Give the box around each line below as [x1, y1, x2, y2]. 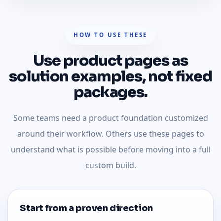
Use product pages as [33, 51, 188, 70]
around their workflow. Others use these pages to [17, 128, 204, 139]
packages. [73, 82, 148, 102]
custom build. [85, 159, 136, 171]
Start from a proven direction [20, 202, 153, 214]
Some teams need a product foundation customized [13, 112, 208, 123]
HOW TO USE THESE [74, 31, 147, 38]
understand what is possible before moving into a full [10, 144, 211, 155]
